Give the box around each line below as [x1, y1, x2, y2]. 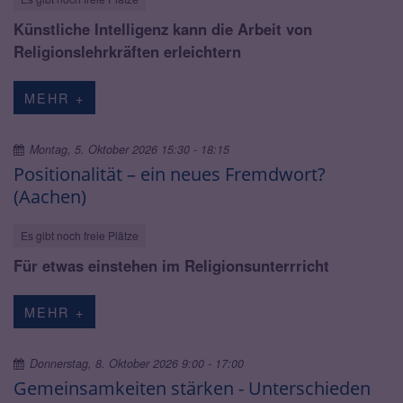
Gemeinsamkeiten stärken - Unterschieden [13, 374, 371, 400]
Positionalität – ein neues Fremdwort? [13, 160, 326, 186]
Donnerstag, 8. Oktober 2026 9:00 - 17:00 [30, 354, 245, 372]
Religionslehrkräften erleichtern [13, 40, 241, 62]
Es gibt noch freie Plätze [21, 227, 139, 243]
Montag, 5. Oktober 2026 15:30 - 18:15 [30, 140, 230, 157]
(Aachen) [13, 183, 86, 209]
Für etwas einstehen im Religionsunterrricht [13, 254, 329, 276]
